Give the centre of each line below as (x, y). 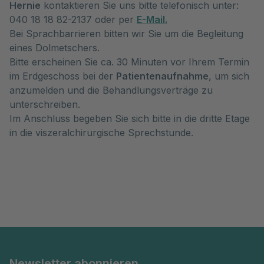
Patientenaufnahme (162, 76)
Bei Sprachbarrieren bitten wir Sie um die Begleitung (126, 34)
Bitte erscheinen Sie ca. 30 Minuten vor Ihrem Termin (129, 62)
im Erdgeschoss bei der (63, 76)
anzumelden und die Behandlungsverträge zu (111, 90)
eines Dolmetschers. (55, 48)
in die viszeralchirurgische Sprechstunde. (101, 133)
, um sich (229, 76)
